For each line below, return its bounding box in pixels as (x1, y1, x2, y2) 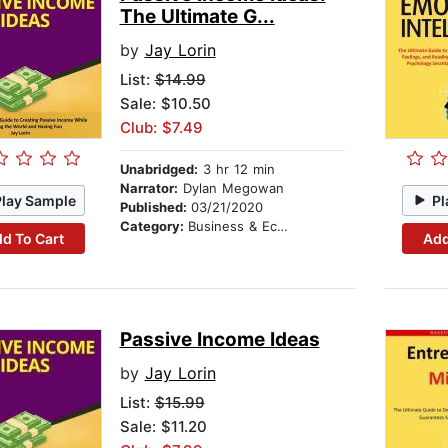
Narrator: (119, 180, 178, 197)
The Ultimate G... (119, 5, 275, 29)
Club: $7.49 (119, 118, 203, 138)
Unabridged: (119, 161, 198, 178)
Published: (119, 199, 191, 216)
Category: (119, 218, 188, 235)
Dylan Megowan (177, 180, 284, 197)
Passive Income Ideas (119, 328, 320, 352)
